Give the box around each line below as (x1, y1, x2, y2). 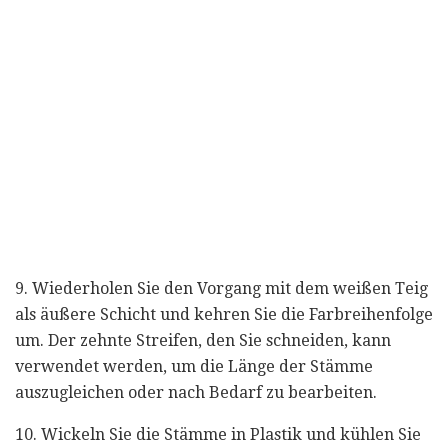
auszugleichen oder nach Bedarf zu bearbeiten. (15, 382, 377, 402)
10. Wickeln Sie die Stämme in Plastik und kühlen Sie (15, 424, 421, 444)
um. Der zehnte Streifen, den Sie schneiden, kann (15, 330, 391, 350)
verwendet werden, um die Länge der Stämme (15, 356, 373, 376)
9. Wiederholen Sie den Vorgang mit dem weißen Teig (15, 278, 428, 298)
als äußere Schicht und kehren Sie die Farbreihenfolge (15, 304, 433, 324)
